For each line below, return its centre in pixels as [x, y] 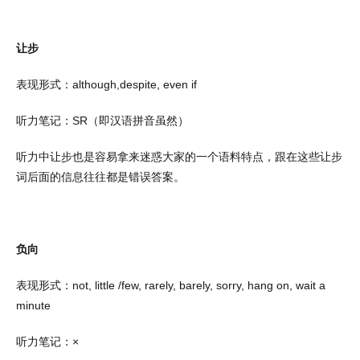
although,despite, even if [135, 84]
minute [33, 305]
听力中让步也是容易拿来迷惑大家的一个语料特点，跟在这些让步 [179, 157]
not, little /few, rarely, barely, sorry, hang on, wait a [199, 285]
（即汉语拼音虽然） [138, 121]
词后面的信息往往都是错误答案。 [100, 177]
